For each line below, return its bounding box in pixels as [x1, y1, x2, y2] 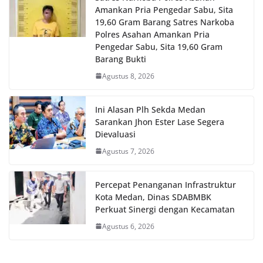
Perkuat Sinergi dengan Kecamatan [95, 203, 235, 215]
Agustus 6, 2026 [102, 221, 154, 231]
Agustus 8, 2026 [102, 70, 154, 81]
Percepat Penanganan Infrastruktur [95, 178, 236, 190]
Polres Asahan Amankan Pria [95, 28, 210, 40]
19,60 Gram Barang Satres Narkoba [95, 16, 234, 28]
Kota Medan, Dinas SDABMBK [95, 191, 211, 203]
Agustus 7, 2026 [102, 146, 154, 156]
